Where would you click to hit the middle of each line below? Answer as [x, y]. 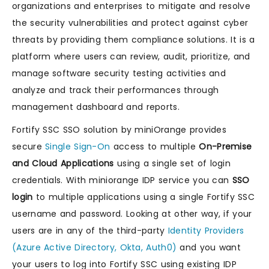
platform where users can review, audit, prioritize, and [131, 56]
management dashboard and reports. [96, 107]
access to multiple [156, 147]
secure [29, 147]
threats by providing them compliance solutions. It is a [134, 40]
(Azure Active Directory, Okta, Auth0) [95, 247]
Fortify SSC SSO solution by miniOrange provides [119, 130]
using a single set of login [172, 163]
